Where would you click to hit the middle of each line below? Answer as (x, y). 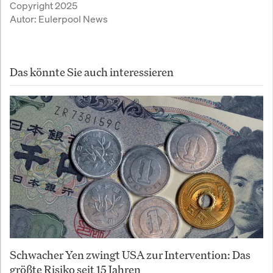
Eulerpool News (73, 19)
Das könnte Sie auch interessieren (92, 72)
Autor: (24, 19)
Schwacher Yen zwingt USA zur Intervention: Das (130, 255)
